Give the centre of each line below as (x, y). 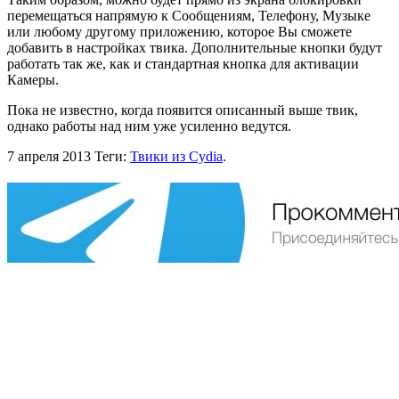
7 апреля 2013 (49, 156)
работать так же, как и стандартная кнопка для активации (183, 63)
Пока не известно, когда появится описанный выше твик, (183, 110)
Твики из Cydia (176, 156)
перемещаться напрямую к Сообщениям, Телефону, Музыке (189, 15)
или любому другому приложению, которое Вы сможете (179, 31)
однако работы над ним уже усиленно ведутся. (149, 126)
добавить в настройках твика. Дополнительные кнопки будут (195, 47)
